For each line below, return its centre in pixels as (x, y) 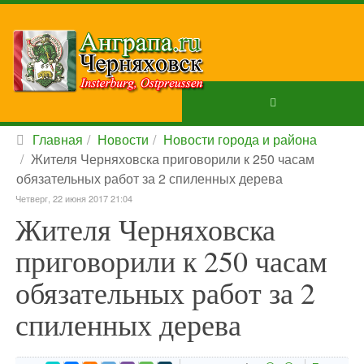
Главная (58, 139)
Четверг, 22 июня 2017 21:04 (74, 198)
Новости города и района (240, 139)
